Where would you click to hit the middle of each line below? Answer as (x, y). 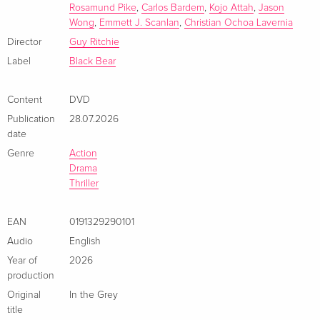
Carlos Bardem (173, 7)
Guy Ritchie (94, 42)
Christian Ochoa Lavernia (239, 22)
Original (24, 295)
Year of (22, 260)
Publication (31, 119)
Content (25, 100)
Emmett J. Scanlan (139, 22)
